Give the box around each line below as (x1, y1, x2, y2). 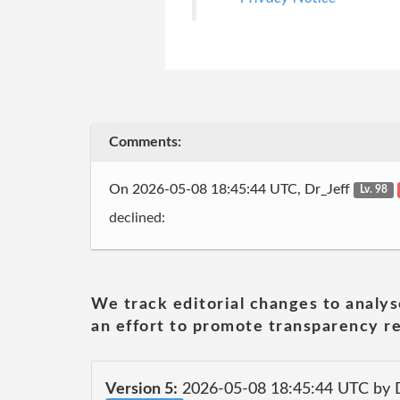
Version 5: (105, 381, 178, 397)
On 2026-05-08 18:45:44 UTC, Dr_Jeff (109, 181, 354, 196)
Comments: (109, 135, 181, 149)
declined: (109, 211, 165, 225)
